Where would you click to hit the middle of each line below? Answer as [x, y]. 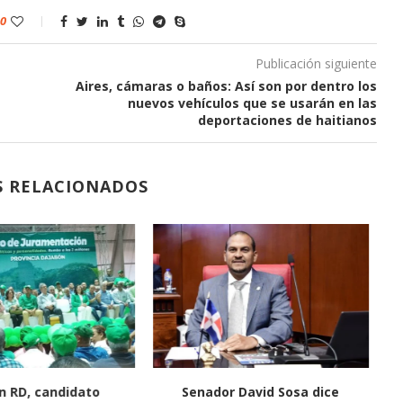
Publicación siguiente [316, 64]
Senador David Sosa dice [261, 392]
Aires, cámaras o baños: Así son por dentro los [226, 86]
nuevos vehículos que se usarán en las [252, 103]
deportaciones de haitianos [287, 121]
